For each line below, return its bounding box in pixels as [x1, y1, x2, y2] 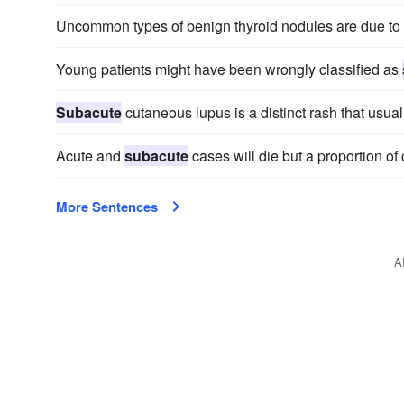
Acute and [56, 145, 124, 166]
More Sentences [56, 197, 158, 216]
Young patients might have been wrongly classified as [56, 59, 402, 79]
